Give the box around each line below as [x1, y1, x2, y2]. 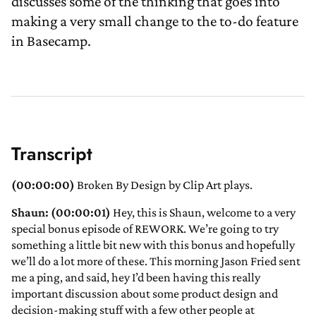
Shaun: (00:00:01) [11, 205, 111, 220]
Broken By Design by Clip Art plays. [75, 178, 253, 193]
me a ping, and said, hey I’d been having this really [11, 270, 260, 285]
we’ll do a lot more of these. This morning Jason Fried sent [11, 254, 300, 269]
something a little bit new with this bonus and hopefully [11, 238, 295, 253]
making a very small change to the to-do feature [11, 13, 298, 30]
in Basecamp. [11, 32, 91, 50]
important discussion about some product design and [11, 286, 278, 301]
